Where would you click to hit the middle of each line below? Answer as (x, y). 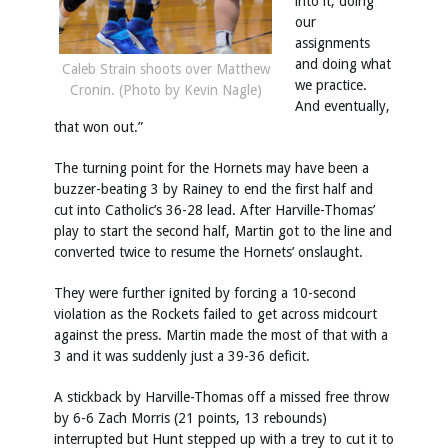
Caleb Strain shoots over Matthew (165, 68)
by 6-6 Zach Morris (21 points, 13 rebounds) (190, 418)
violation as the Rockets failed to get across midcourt (215, 314)
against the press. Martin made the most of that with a (221, 335)
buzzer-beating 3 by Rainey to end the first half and (213, 189)
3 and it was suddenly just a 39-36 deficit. (182, 356)
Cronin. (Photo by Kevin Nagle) (165, 89)
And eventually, (342, 106)
